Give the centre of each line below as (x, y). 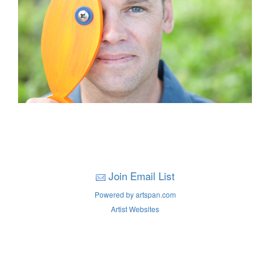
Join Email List (141, 176)
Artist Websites (135, 209)
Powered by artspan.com (135, 194)
